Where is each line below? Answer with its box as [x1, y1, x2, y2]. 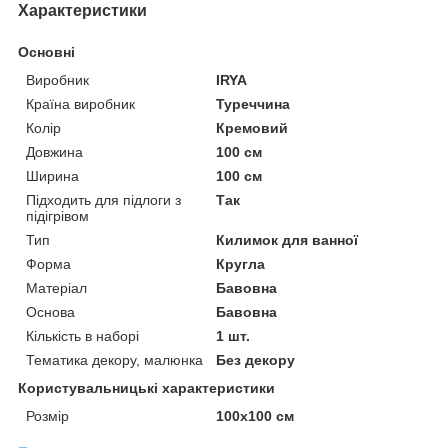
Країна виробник [26, 96, 135, 113]
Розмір [26, 408, 69, 425]
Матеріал [26, 280, 87, 297]
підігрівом [26, 208, 89, 225]
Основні [18, 44, 75, 61]
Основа [26, 304, 75, 321]
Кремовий [216, 120, 289, 137]
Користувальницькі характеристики [18, 380, 275, 397]
